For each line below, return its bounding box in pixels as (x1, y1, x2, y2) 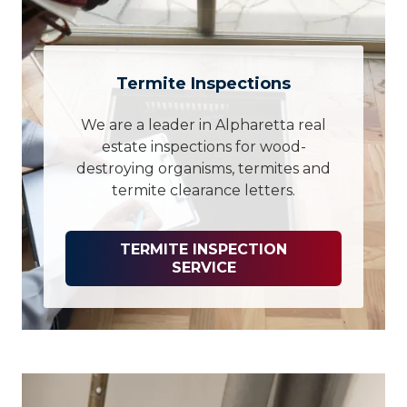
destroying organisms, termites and (76, 160, 331, 178)
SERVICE (171, 258, 236, 276)
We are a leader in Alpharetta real (81, 116, 326, 134)
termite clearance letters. (112, 182, 295, 200)
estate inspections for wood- (101, 138, 306, 156)
